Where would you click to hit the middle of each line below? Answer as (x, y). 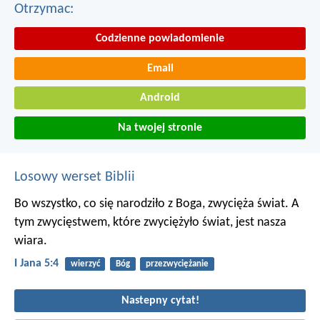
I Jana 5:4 (36, 263)
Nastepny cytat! (160, 301)
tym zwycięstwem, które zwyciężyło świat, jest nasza (150, 222)
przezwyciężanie (177, 264)
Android (160, 98)
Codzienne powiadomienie (160, 38)
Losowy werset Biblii (75, 177)
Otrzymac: (44, 9)
